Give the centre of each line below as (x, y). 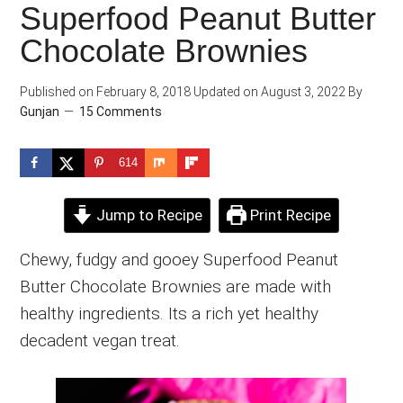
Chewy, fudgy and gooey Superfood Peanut (179, 259)
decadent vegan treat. (100, 340)
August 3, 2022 (302, 92)
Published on (57, 92)
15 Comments (121, 112)
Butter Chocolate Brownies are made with (176, 286)
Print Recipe (288, 215)
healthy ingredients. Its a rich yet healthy (170, 313)
